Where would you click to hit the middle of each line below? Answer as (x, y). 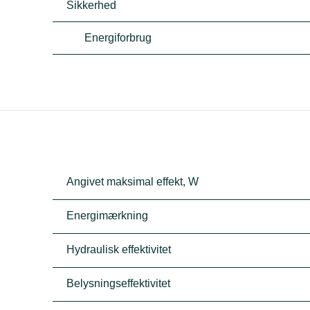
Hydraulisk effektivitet (119, 249)
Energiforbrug (118, 38)
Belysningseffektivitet (119, 283)
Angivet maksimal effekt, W (133, 182)
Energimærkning (108, 216)
